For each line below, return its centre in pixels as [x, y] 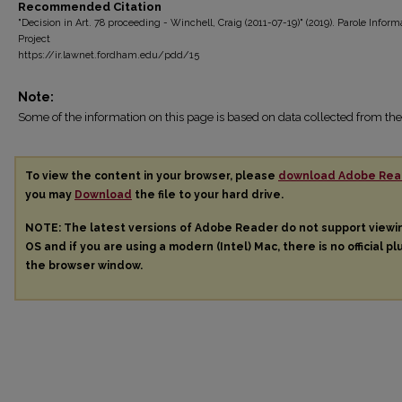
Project [34, 39]
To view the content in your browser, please [152, 176]
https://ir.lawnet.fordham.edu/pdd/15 [109, 55]
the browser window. [84, 265]
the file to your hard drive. [208, 195]
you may [50, 195]
